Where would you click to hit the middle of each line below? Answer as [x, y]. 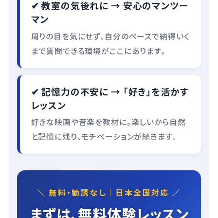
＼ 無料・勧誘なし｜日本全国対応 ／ [109, 193]
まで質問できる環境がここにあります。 [98, 51]
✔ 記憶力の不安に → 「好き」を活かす [110, 91]
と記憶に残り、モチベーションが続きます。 [104, 137]
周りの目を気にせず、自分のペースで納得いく [110, 36]
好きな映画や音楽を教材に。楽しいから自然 [108, 122]
